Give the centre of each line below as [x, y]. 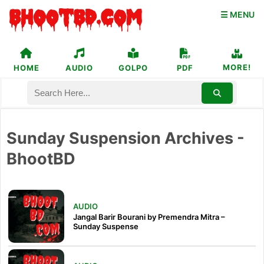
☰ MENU [237, 14]
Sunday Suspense [106, 226]
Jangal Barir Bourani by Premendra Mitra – [149, 217]
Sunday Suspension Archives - [126, 138]
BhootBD [41, 159]
